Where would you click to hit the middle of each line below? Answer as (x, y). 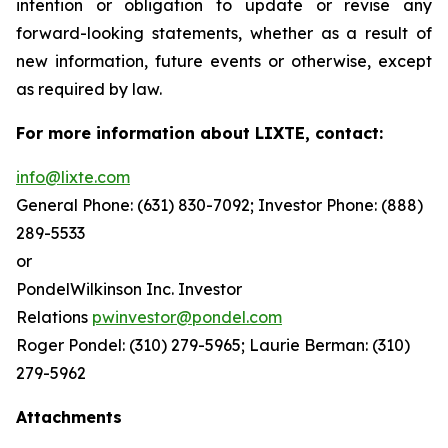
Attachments (69, 417)
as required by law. (89, 89)
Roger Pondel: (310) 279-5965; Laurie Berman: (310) (213, 345)
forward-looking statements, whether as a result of (224, 33)
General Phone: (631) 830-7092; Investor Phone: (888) (219, 205)
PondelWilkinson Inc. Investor (129, 289)
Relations (54, 317)
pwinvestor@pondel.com (187, 317)
